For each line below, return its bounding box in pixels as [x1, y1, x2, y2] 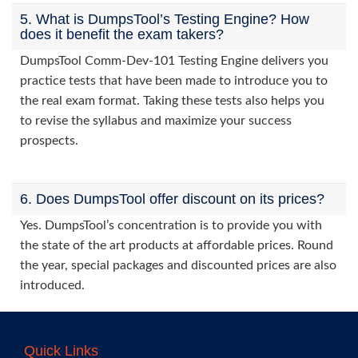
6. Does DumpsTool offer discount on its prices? [20, 191, 324, 207]
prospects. [20, 134, 78, 147]
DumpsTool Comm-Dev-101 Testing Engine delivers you [20, 54, 328, 67]
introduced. [20, 279, 85, 292]
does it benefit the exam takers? [20, 26, 224, 42]
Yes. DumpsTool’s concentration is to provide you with [20, 219, 322, 232]
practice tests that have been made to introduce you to [20, 74, 328, 87]
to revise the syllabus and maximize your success [20, 114, 292, 127]
